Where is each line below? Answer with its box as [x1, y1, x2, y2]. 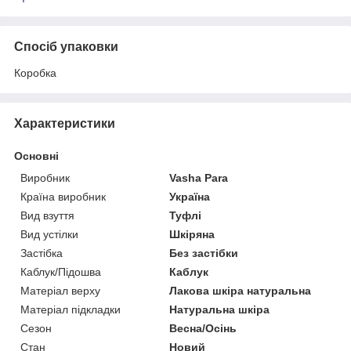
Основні [14, 150, 59, 163]
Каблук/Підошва [20, 266, 101, 279]
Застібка [20, 247, 63, 260]
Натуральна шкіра [169, 303, 270, 317]
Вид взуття [20, 209, 74, 223]
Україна [169, 190, 211, 204]
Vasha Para [169, 172, 229, 185]
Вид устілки [20, 228, 78, 241]
